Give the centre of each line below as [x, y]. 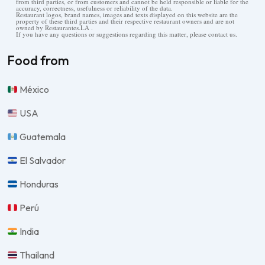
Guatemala [42, 137]
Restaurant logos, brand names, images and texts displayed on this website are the [127, 15]
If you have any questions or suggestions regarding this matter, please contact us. [127, 34]
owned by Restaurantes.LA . [54, 28]
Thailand [36, 255]
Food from [38, 61]
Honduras [38, 184]
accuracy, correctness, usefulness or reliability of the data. [94, 8]
